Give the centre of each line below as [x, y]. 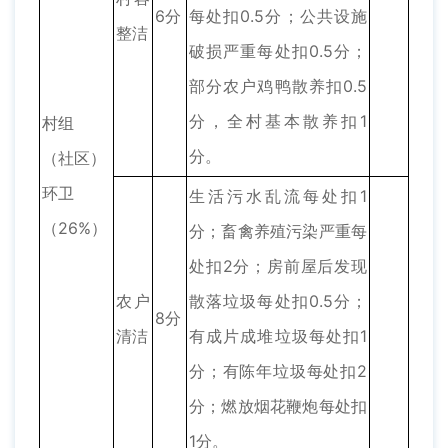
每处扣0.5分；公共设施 [278, 16]
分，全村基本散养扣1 [278, 121]
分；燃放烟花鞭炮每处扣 [278, 406]
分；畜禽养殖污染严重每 [278, 231]
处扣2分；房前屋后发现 [278, 266]
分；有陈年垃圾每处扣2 [278, 371]
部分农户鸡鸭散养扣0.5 [278, 86]
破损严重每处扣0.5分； [278, 51]
